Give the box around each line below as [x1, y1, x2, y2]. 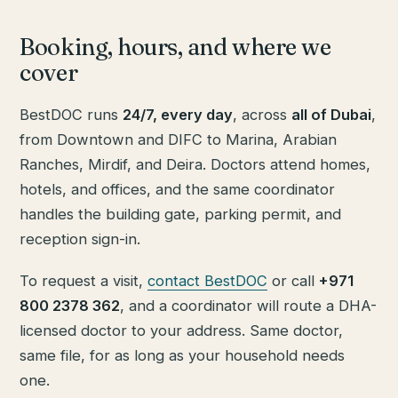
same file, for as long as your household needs [20, 346, 346, 365]
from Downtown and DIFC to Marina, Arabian [20, 130, 338, 148]
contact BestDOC [147, 272, 268, 291]
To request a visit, [20, 272, 148, 291]
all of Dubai [291, 105, 372, 123]
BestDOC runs [20, 105, 123, 123]
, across [233, 105, 292, 123]
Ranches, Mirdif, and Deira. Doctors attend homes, [20, 155, 371, 173]
